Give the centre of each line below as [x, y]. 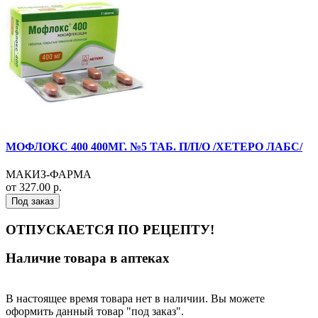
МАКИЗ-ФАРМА [49, 174]
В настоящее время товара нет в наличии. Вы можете [135, 298]
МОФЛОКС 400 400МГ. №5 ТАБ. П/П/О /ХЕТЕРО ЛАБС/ [154, 146]
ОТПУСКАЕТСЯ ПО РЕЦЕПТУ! [110, 229]
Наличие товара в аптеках [88, 258]
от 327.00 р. [34, 187]
